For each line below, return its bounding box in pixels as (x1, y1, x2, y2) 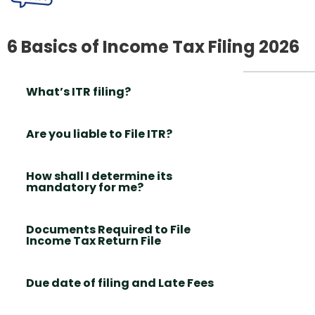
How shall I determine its (26, 167, 172, 184)
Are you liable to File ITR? (26, 125, 172, 142)
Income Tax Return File (26, 232, 161, 249)
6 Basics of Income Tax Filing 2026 (7, 34, 300, 58)
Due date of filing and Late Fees (26, 274, 214, 291)
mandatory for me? (26, 179, 143, 195)
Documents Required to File (26, 221, 191, 238)
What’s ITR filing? (26, 83, 131, 100)
